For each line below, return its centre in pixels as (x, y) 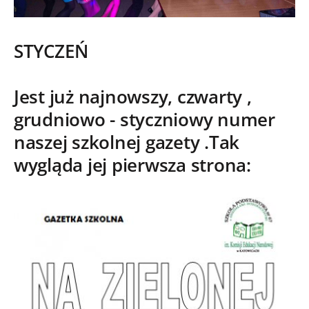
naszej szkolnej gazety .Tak (127, 143)
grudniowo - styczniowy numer (144, 120)
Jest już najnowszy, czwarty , (133, 97)
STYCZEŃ (51, 52)
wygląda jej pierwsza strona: (132, 166)
